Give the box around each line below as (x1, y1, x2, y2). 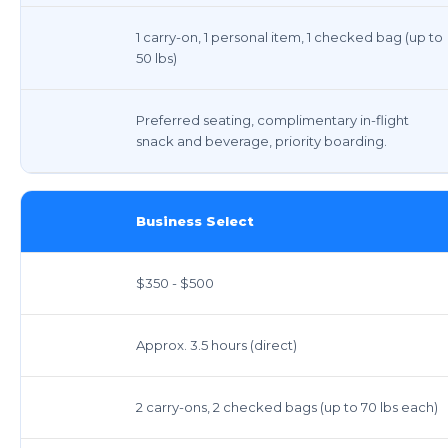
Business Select (136, 212, 254, 229)
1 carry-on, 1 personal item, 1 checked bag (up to (136, 28, 443, 45)
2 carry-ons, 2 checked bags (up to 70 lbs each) (136, 398, 438, 415)
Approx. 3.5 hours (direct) (136, 336, 297, 353)
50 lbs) (136, 49, 177, 66)
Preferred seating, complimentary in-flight (136, 111, 409, 128)
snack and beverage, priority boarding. (136, 132, 387, 149)
